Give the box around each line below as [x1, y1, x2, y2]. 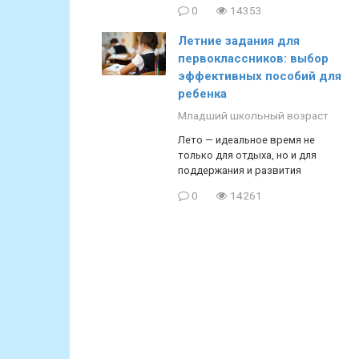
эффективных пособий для [178, 69, 341, 84]
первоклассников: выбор [178, 51, 329, 67]
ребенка [178, 87, 227, 102]
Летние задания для [178, 34, 300, 49]
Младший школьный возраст [178, 109, 329, 123]
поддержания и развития [178, 164, 301, 177]
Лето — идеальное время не [178, 134, 315, 147]
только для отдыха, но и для [178, 149, 317, 162]
